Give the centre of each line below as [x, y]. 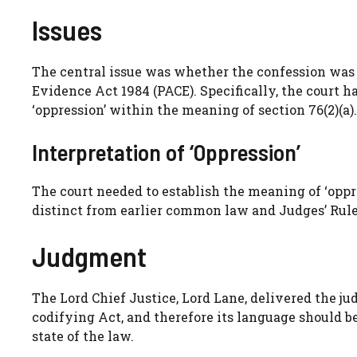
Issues [67, 29]
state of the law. [83, 335]
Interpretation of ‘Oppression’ [166, 151]
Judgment [89, 255]
